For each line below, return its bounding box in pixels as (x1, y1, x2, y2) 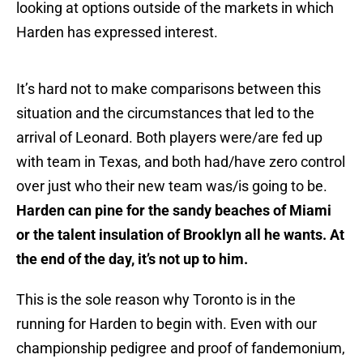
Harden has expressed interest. (16, 23, 218, 41)
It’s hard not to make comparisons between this (16, 80, 321, 98)
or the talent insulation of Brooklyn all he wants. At (16, 226, 344, 244)
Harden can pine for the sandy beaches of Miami (16, 202, 331, 220)
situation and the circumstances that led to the (16, 105, 314, 122)
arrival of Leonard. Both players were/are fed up (16, 129, 322, 147)
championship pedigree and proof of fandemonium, (16, 340, 345, 357)
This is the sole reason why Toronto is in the (16, 291, 296, 309)
